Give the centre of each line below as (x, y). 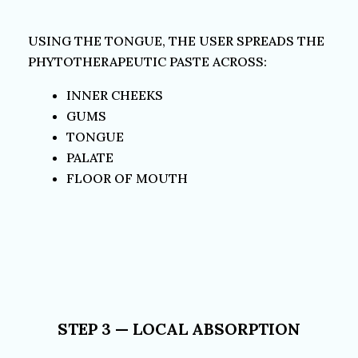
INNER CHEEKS (115, 95)
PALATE (90, 157)
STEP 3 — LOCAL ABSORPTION (179, 328)
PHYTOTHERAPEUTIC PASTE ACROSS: (147, 62)
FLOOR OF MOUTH (127, 178)
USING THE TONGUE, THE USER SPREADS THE (176, 41)
